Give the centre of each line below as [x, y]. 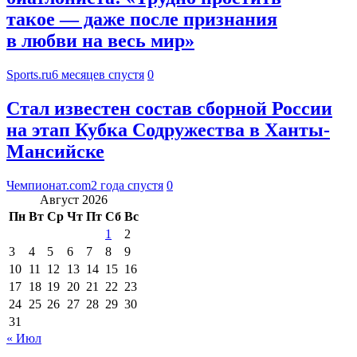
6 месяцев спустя [98, 75]
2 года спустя [127, 186]
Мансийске [55, 152]
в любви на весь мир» [100, 41]
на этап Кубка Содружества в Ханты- [168, 130]
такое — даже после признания [142, 20]
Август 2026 [74, 200]
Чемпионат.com [49, 186]
